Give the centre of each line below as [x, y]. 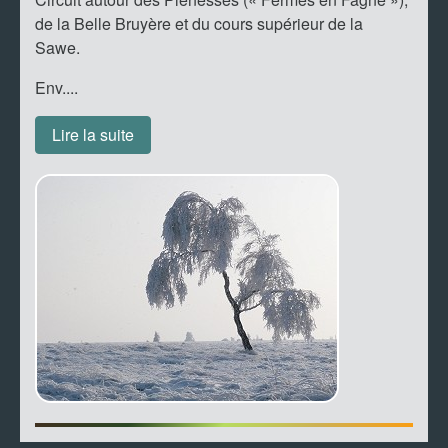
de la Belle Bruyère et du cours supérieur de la [199, 23]
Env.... [56, 87]
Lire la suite [93, 134]
